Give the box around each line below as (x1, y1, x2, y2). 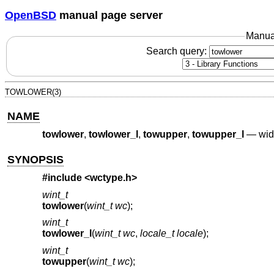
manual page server (56, 9, 163, 21)
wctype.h (89, 172, 131, 183)
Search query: (146, 45, 209, 56)
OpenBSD (5, 9, 56, 21)
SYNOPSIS (7, 153, 64, 166)
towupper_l (191, 129, 244, 140)
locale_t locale (139, 228, 203, 239)
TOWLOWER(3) (5, 87, 61, 97)
